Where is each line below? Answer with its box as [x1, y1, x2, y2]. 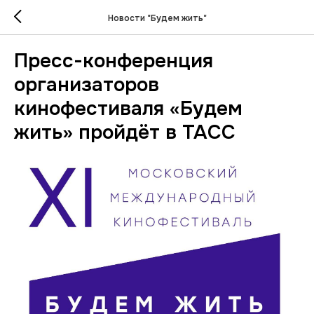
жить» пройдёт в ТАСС [14, 120, 235, 145]
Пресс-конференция [14, 48, 213, 74]
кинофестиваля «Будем [14, 96, 243, 121]
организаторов [14, 72, 159, 97]
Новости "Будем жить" [107, 12, 207, 24]
